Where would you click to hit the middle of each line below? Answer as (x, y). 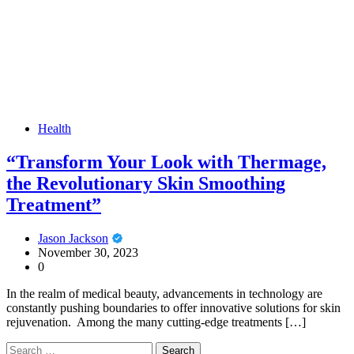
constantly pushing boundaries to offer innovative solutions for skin (173, 307)
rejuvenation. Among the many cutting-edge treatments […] (156, 322)
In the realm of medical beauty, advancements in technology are (164, 293)
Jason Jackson (73, 238)
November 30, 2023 (88, 252)
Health (55, 129)
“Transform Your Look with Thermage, (166, 162)
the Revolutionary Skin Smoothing (146, 184)
